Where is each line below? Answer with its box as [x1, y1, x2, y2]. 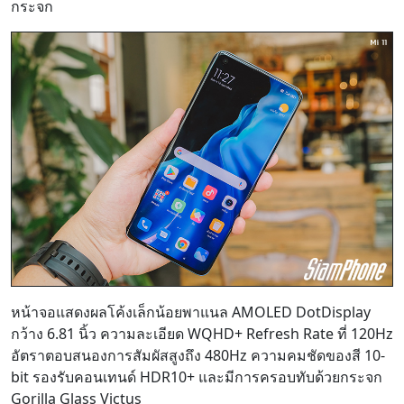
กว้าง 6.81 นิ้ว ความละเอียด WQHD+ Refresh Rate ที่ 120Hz [11, 324, 393, 344]
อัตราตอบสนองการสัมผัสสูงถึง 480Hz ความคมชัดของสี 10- [11, 345, 385, 366]
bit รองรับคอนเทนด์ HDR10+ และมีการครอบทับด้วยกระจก [11, 367, 382, 388]
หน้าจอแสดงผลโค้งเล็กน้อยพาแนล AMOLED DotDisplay [11, 302, 371, 323]
